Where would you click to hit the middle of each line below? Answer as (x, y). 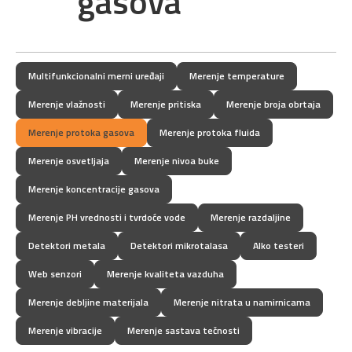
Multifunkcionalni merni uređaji (96, 76)
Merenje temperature (237, 76)
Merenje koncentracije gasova (94, 189)
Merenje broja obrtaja (273, 104)
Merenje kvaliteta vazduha (165, 274)
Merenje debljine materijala (88, 302)
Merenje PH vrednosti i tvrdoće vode (107, 217)
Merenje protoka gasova (81, 132)
